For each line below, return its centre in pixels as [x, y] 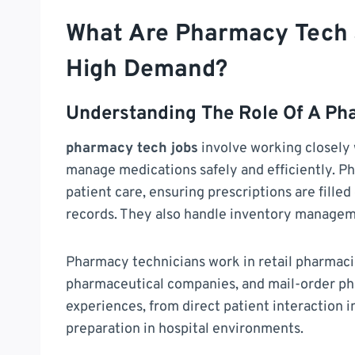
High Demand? [147, 70]
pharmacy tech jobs [132, 148]
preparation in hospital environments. [185, 329]
